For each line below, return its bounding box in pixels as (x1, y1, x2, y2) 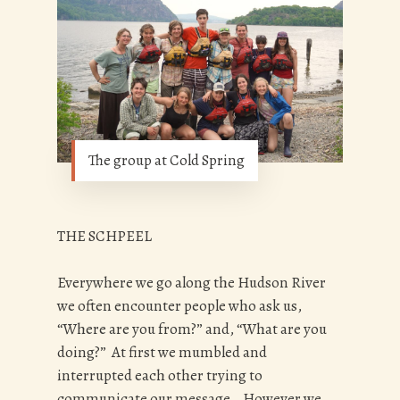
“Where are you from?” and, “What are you (57, 318, 327, 339)
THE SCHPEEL (57, 226, 152, 247)
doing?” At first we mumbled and (57, 341, 267, 362)
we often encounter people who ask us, (57, 295, 302, 316)
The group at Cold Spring (88, 150, 245, 171)
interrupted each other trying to (57, 364, 262, 386)
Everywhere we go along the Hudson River (57, 271, 326, 293)
